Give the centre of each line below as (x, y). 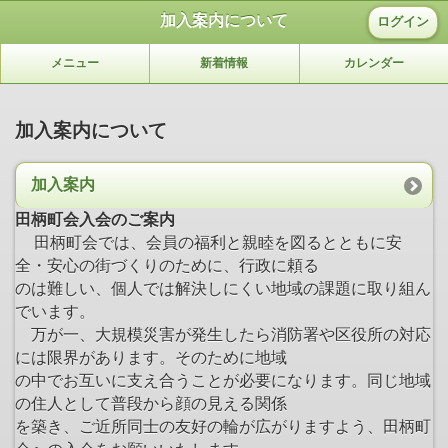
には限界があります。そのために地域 (151, 357)
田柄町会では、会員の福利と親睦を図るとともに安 (218, 242)
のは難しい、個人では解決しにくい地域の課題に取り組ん (223, 288)
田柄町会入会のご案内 (95, 219)
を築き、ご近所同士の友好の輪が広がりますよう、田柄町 (223, 426)
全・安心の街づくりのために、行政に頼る (167, 265)
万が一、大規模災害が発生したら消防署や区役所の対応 (223, 334)
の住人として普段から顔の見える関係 (151, 403)
